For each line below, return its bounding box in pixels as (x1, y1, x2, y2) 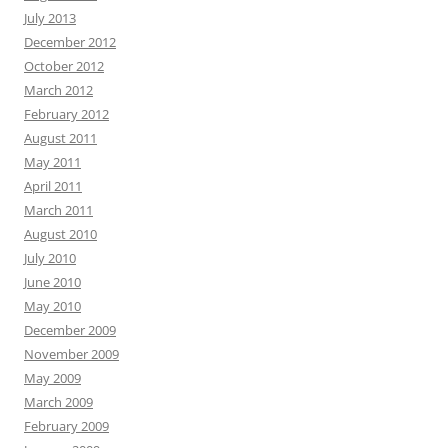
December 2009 (24, 321, 116, 339)
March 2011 (24, 201, 93, 219)
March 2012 (24, 81, 93, 99)
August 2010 (24, 225, 97, 243)
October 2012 (24, 57, 104, 75)
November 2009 (24, 345, 119, 363)
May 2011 (24, 153, 81, 171)
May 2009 (24, 369, 81, 387)
